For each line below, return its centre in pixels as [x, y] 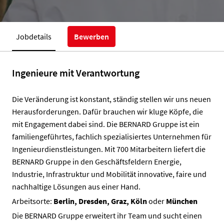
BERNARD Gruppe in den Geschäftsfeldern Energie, [97, 162]
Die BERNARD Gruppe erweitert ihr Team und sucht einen [107, 216]
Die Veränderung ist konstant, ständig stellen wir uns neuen [111, 99]
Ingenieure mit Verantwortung [76, 73]
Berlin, [65, 201]
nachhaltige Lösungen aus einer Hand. [76, 187]
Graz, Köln [130, 201]
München [181, 201]
